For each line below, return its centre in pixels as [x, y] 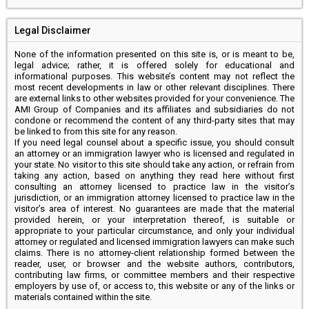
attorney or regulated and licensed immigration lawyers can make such [154, 241]
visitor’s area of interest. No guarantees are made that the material [154, 208]
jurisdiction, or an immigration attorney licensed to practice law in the [154, 197]
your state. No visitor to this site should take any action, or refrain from [154, 164]
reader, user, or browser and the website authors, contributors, [154, 263]
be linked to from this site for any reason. [96, 131]
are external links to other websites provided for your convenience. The [154, 98]
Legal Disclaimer [53, 30]
